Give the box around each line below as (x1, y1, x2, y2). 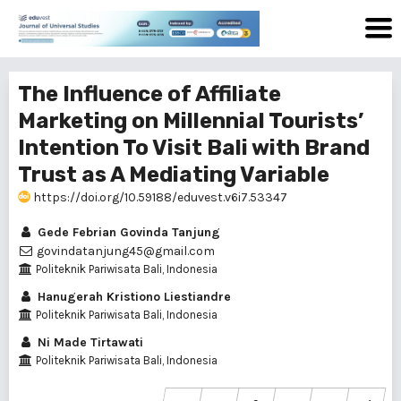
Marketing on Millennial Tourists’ (18, 108, 363, 133)
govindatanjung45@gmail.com (34, 243, 215, 259)
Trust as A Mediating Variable (18, 162, 329, 187)
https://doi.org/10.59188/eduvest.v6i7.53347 (30, 190, 287, 205)
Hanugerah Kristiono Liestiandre (34, 289, 231, 304)
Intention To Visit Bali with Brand (18, 135, 370, 160)
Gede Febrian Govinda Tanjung (34, 225, 220, 240)
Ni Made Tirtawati (34, 335, 143, 350)
